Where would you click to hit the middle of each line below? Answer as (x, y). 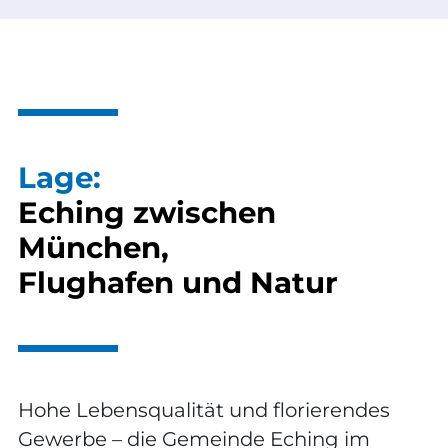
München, (93, 247)
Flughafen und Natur (178, 282)
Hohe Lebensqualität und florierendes (204, 409)
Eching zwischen (147, 212)
